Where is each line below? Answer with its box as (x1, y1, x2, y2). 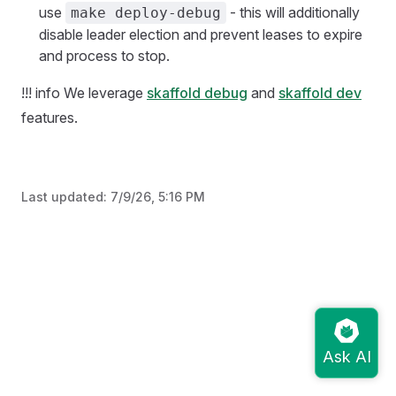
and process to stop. (39, 47, 170, 65)
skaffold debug (147, 84, 247, 102)
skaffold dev (278, 84, 362, 102)
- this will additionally (226, 4, 360, 21)
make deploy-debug (71, 4, 221, 21)
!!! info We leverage (21, 84, 147, 102)
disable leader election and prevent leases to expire (39, 26, 362, 43)
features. (21, 109, 78, 126)
